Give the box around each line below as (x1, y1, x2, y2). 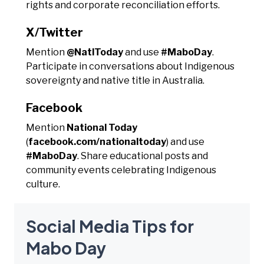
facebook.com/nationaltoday (28, 136, 166, 147)
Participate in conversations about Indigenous (26, 60, 235, 72)
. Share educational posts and (77, 150, 208, 161)
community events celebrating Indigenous (26, 164, 216, 176)
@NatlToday (67, 46, 123, 58)
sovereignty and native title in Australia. (26, 74, 204, 86)
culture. (26, 178, 60, 190)
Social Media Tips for (26, 215, 194, 236)
